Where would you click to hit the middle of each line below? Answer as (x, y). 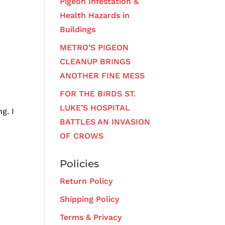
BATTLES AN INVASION (105, 122)
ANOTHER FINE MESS (102, 76)
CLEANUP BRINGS (95, 62)
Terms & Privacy (91, 217)
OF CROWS (82, 136)
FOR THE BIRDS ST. (98, 94)
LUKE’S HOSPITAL (95, 108)
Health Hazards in (95, 16)
